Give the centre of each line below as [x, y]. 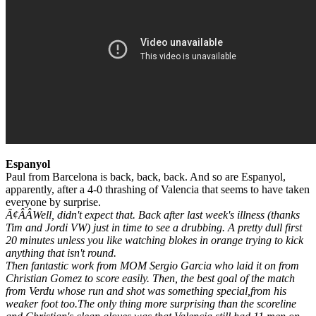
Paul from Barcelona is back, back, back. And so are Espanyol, [146, 176]
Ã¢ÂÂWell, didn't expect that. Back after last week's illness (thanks [153, 214]
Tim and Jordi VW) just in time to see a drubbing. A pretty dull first [154, 227]
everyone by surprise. [53, 202]
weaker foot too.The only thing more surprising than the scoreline [151, 303]
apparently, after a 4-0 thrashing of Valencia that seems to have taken [158, 189]
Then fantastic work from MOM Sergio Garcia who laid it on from [152, 265]
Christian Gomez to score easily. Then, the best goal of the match [150, 278]
